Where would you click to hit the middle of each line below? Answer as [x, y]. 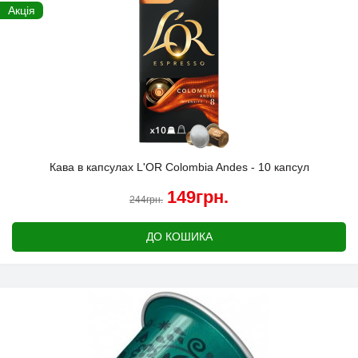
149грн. [198, 197]
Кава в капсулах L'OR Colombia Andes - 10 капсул [179, 167]
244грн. [146, 200]
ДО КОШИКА [179, 237]
